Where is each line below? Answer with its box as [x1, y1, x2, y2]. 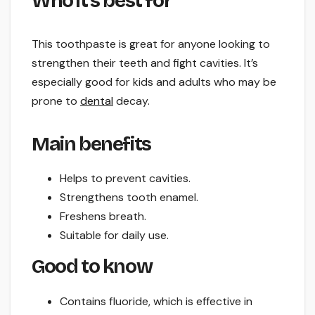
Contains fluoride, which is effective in [60, 294, 252, 309]
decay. [113, 93, 150, 108]
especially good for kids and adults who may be [32, 74, 276, 89]
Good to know [32, 255, 153, 279]
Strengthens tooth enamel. [60, 190, 198, 205]
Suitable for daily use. [60, 228, 169, 243]
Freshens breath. [60, 209, 146, 224]
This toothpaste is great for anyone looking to [32, 36, 270, 51]
